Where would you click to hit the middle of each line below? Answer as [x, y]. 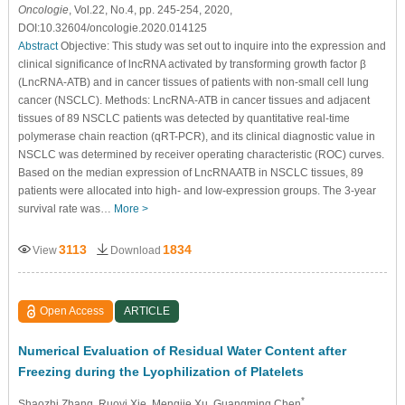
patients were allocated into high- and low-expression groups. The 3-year [197, 190]
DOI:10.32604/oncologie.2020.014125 [112, 28]
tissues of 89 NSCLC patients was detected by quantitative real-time [184, 118]
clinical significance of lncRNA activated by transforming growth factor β [192, 64]
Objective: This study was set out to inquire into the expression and [221, 46]
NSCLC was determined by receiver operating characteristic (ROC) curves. [201, 154]
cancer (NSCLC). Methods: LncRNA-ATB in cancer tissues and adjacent [193, 100]
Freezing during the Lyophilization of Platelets [160, 371]
